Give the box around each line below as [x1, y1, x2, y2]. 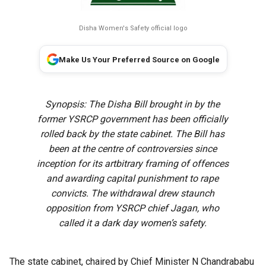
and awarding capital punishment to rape [46, 173, 219, 185]
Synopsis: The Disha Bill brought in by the [45, 99, 220, 110]
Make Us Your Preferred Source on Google [58, 55, 220, 65]
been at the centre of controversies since [48, 143, 217, 155]
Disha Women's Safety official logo [78, 24, 188, 33]
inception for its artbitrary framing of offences [36, 158, 229, 170]
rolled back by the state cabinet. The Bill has [40, 128, 225, 140]
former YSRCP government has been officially [37, 113, 228, 125]
